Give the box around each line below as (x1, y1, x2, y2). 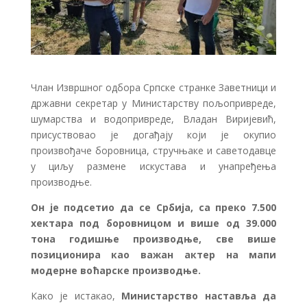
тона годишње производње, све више (30, 232, 277, 245)
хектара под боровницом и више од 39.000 (30, 216, 277, 230)
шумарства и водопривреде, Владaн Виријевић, (30, 112, 277, 125)
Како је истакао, (30, 288, 122, 302)
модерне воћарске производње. (30, 263, 201, 277)
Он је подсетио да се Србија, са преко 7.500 (30, 200, 277, 214)
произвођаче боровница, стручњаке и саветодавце (30, 143, 277, 157)
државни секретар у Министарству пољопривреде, (30, 96, 277, 110)
